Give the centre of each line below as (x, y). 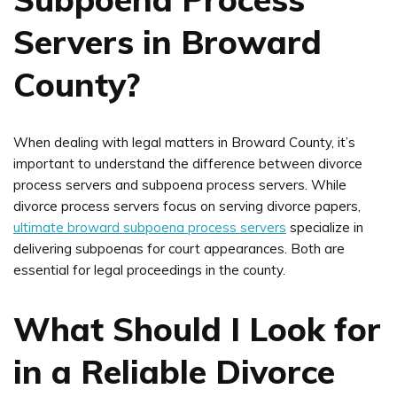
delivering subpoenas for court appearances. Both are (179, 248)
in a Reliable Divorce (174, 371)
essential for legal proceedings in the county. (149, 269)
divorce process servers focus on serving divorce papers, (187, 206)
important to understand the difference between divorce (188, 163)
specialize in (325, 227)
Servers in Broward (167, 41)
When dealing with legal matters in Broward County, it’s (184, 142)
